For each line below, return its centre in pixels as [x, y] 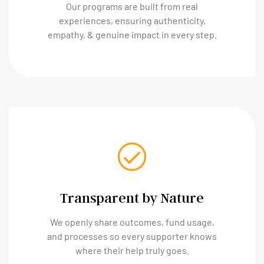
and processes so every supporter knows [132, 236]
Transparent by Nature [132, 197]
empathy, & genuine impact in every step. [132, 34]
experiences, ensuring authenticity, [132, 20]
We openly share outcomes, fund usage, [132, 222]
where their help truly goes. [132, 250]
